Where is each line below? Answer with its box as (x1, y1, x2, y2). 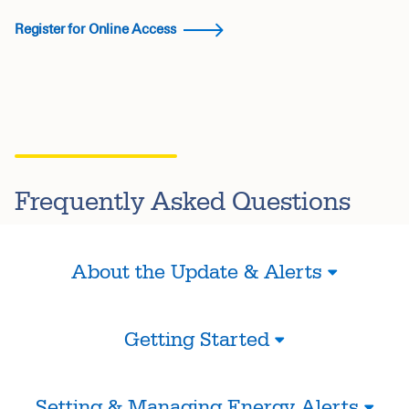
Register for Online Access (15, 20, 180, 37)
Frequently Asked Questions (15, 185, 351, 218)
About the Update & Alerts (71, 259, 322, 285)
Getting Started (124, 327, 269, 352)
